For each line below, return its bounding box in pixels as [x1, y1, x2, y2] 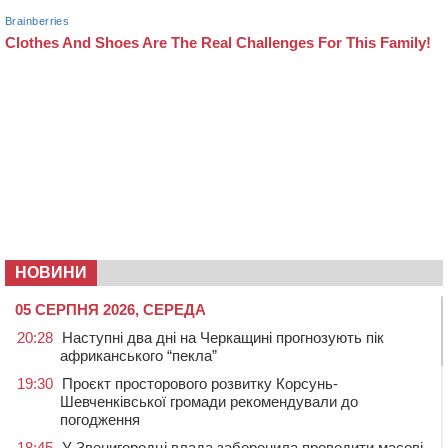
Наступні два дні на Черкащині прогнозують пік [62, 328, 384, 346]
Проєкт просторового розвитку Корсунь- [62, 374, 338, 392]
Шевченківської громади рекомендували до [60, 392, 358, 410]
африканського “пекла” [60, 346, 217, 364]
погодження [60, 410, 140, 428]
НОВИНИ [15, 263, 87, 281]
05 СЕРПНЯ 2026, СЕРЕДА [15, 300, 206, 318]
